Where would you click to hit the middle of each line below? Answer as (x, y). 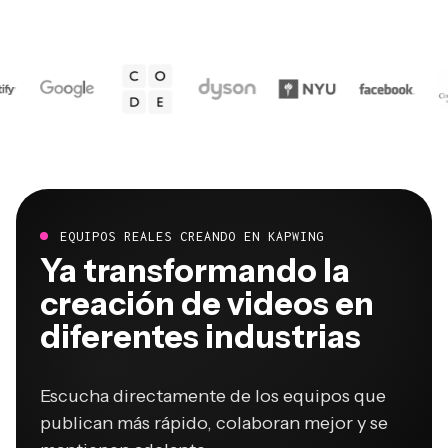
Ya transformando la (195, 232)
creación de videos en (207, 265)
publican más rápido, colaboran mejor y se (214, 384)
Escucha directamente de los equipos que (213, 357)
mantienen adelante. (125, 411)
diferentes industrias (200, 298)
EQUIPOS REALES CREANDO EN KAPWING (192, 198)
